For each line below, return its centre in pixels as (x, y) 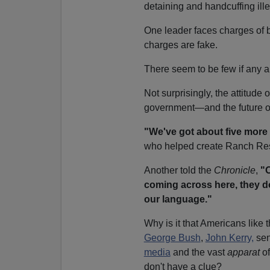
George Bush (172, 237)
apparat (243, 252)
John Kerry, (229, 237)
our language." (178, 199)
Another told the (179, 170)
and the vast (199, 252)
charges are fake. (181, 45)
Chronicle (234, 170)
